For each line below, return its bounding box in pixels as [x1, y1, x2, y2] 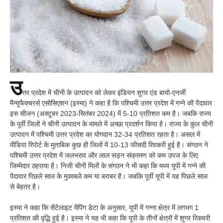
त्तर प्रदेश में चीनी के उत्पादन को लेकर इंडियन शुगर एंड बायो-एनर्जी [22, 89, 186, 97]
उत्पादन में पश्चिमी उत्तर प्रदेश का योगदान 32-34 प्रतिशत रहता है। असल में [10, 130, 200, 139]
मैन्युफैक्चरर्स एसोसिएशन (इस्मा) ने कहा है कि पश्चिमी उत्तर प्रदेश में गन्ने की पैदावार [10, 99, 212, 108]
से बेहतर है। [10, 183, 40, 191]
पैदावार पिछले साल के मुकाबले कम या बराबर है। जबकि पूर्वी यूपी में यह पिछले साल [10, 172, 208, 181]
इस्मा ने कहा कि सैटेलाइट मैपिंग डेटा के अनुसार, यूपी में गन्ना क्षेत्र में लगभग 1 [10, 204, 199, 212]
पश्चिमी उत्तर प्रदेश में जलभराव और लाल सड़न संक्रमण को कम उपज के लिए [10, 151, 198, 160]
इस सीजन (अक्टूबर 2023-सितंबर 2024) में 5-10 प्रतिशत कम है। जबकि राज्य [10, 110, 211, 118]
